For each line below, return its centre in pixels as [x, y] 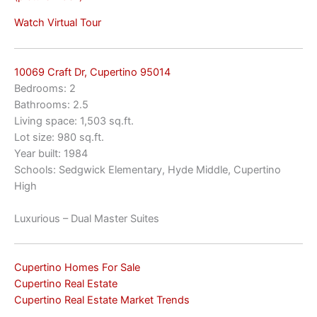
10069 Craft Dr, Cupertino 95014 [92, 72]
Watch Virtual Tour [58, 23]
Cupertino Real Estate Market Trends [102, 300]
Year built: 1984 [51, 153]
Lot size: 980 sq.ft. [59, 137]
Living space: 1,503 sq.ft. [74, 121]
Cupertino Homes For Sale [77, 268]
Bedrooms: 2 [45, 88]
